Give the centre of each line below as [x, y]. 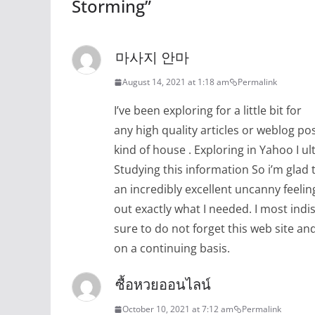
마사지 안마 [152, 58]
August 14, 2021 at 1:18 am [176, 82]
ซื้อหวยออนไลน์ [163, 285]
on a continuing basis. [172, 249]
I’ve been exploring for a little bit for [208, 111]
